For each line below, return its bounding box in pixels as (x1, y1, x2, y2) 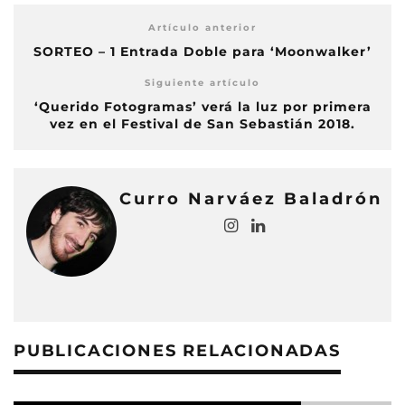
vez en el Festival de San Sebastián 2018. (50, 115, 355, 132)
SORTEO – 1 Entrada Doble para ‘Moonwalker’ (33, 42, 372, 60)
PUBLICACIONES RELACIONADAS (14, 340, 341, 361)
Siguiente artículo (145, 76, 260, 89)
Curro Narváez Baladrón (119, 188, 382, 209)
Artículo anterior (148, 21, 257, 33)
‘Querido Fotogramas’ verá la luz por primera (33, 98, 372, 115)
